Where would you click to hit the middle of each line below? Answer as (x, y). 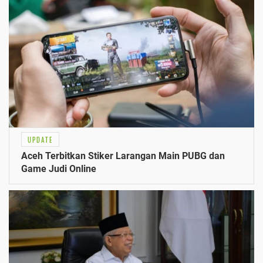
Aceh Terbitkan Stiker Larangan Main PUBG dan (123, 156)
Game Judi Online (59, 169)
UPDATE (40, 140)
